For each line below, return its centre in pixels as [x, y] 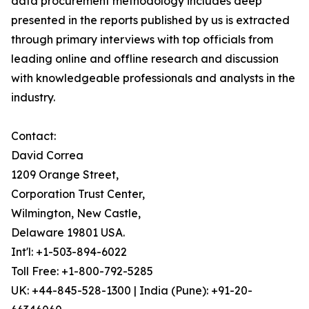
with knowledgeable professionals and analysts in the [153, 78]
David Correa [47, 155]
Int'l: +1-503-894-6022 [69, 252]
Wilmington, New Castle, [76, 213]
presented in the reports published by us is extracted [150, 20]
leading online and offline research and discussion [145, 59]
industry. [33, 97]
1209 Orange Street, [65, 175]
